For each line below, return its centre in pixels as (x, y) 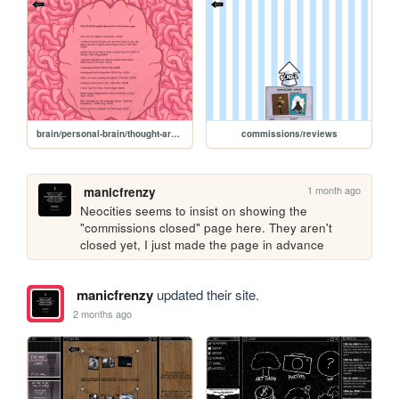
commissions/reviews (289, 133)
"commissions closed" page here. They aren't (207, 227)
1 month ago (334, 189)
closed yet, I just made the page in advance (203, 244)
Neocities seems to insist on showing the (194, 210)
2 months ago (103, 313)
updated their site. (206, 295)
